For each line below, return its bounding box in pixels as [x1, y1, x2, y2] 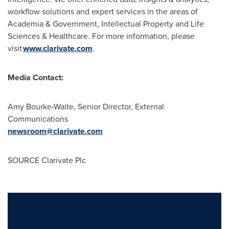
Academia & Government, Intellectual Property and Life [8, 18, 204, 29]
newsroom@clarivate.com [8, 125, 103, 137]
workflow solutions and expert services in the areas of [8, 6, 198, 17]
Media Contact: [8, 72, 63, 83]
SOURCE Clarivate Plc [8, 154, 86, 166]
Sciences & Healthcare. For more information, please [8, 30, 195, 41]
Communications [8, 113, 69, 124]
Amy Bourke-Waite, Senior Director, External [8, 101, 164, 112]
